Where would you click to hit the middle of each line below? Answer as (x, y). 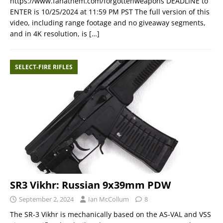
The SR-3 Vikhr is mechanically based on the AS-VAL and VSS (111, 214)
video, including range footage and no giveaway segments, (108, 22)
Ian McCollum (109, 199)
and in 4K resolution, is (50, 33)
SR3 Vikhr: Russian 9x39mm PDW (90, 185)
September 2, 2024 (46, 199)
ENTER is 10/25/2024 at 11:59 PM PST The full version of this (110, 11)
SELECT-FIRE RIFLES (44, 67)
